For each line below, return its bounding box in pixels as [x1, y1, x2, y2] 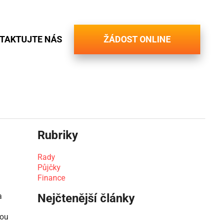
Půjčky [37, 163, 61, 172]
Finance [37, 173, 65, 183]
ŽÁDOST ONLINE [104, 34, 171, 44]
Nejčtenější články [37, 191, 135, 205]
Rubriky [37, 128, 78, 142]
